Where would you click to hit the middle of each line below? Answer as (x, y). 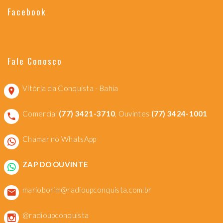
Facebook (27, 12)
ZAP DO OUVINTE (56, 165)
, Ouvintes (133, 114)
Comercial (41, 114)
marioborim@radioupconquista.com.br (87, 190)
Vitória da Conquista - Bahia (70, 88)
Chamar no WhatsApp (59, 139)
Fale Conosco (35, 61)
